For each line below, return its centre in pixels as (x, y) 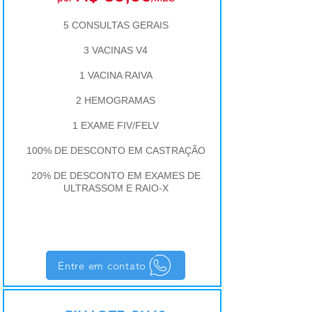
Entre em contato (102, 265)
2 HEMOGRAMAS (116, 100)
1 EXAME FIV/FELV (116, 125)
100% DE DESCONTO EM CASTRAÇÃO (116, 150)
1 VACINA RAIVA (116, 75)
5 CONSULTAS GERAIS (116, 25)
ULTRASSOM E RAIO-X (116, 188)
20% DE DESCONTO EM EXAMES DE (116, 175)
